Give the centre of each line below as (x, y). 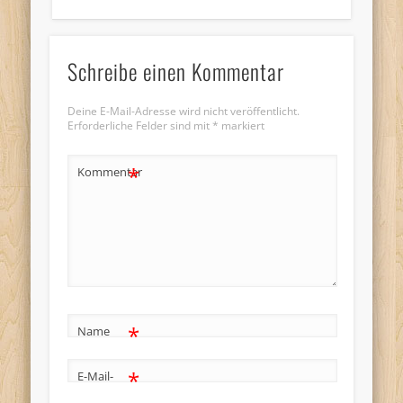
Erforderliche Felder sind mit (139, 126)
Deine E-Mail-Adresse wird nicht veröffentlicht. (183, 112)
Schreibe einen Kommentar (175, 72)
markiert (241, 126)
